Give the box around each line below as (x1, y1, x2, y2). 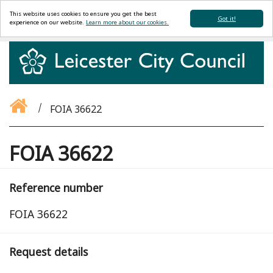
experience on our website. (10, 18, 86, 26)
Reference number (9, 180, 103, 195)
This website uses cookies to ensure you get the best (10, 10, 157, 18)
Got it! (218, 15, 236, 23)
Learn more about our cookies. (86, 18, 169, 26)
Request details (9, 244, 88, 260)
